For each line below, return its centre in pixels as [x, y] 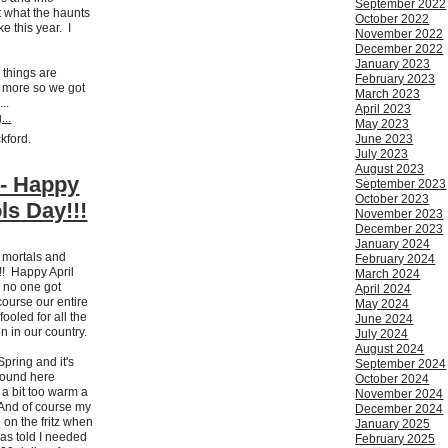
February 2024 [395, 259]
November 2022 [399, 34]
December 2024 [399, 409]
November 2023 [399, 214]
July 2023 [382, 154]
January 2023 [393, 64]
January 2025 [393, 424]
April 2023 [383, 109]
